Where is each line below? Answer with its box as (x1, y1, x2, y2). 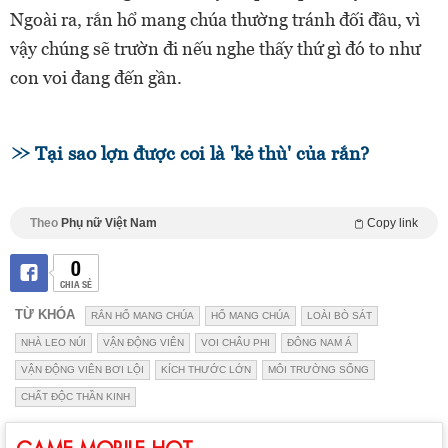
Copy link (367, 216, 418, 231)
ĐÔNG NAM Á (287, 337, 352, 349)
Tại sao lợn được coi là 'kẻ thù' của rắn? (35, 143, 369, 165)
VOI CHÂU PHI (201, 337, 270, 349)
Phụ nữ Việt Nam (61, 216, 157, 231)
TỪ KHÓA (15, 307, 75, 323)
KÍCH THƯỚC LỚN (161, 364, 251, 376)
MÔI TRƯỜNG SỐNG (268, 364, 369, 376)
